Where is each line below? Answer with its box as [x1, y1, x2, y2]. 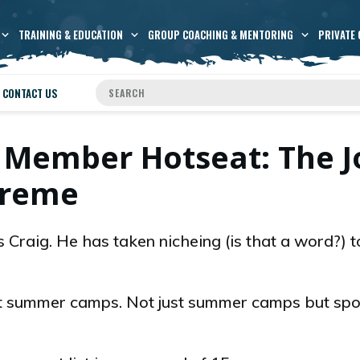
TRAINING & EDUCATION [18, 27, 123, 43]
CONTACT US [2, 84, 58, 101]
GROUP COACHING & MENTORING [147, 27, 293, 43]
